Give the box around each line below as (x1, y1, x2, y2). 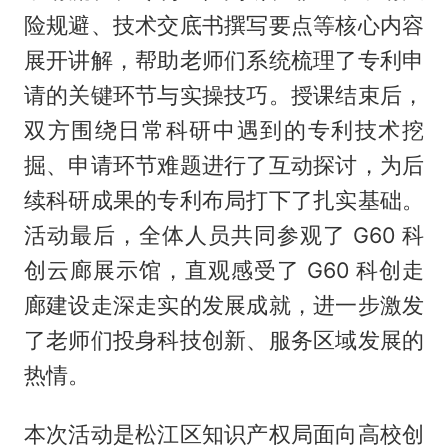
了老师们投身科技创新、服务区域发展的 (23, 327, 425, 354)
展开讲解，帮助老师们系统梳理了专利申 (23, 47, 425, 74)
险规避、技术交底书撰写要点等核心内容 (23, 12, 425, 39)
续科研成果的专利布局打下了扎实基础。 (23, 187, 425, 214)
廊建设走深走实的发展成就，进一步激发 (23, 292, 425, 319)
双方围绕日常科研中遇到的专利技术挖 (23, 117, 425, 144)
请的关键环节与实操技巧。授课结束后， (23, 82, 425, 109)
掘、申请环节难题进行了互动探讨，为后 (23, 152, 425, 179)
